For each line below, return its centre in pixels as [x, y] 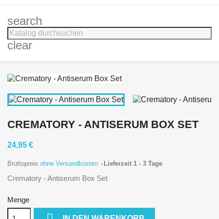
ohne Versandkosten [70, 163]
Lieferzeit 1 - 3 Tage [133, 163]
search [25, 21]
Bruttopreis [24, 163]
